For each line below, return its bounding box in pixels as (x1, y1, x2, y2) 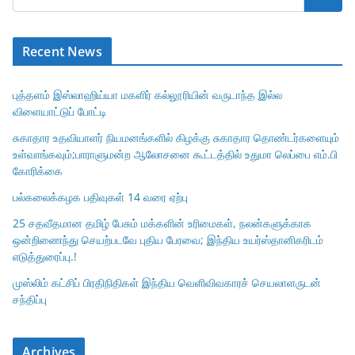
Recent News (22, 43, 102, 61)
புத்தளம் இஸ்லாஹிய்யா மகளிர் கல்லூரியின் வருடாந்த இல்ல (13, 87, 282, 103)
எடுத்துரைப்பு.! (13, 249, 77, 265)
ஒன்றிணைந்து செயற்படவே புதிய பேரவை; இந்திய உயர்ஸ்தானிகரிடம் (13, 232, 323, 248)
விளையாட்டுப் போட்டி (13, 104, 107, 120)
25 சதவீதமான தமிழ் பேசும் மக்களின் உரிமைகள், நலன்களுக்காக (13, 216, 311, 231)
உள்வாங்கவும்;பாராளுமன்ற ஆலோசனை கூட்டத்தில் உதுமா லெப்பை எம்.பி (13, 147, 338, 162)
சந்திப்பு (13, 292, 47, 307)
